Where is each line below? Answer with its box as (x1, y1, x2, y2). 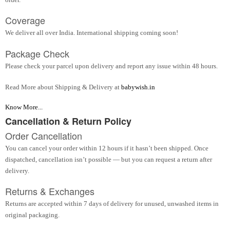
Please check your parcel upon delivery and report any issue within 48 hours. (5, 62, 218, 70)
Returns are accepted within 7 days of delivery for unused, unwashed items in (5, 200, 219, 208)
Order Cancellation (5, 128, 82, 142)
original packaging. (5, 211, 60, 219)
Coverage (5, 13, 45, 27)
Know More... (5, 103, 43, 111)
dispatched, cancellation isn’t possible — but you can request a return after (5, 155, 212, 163)
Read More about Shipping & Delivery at (5, 83, 121, 91)
